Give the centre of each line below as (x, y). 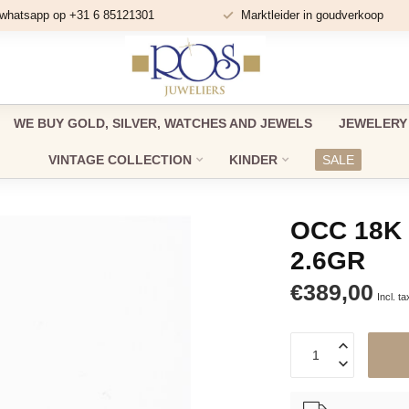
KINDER (253, 160)
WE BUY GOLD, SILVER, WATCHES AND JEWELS (163, 123)
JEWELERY (372, 123)
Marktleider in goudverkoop (312, 15)
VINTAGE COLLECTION (120, 160)
